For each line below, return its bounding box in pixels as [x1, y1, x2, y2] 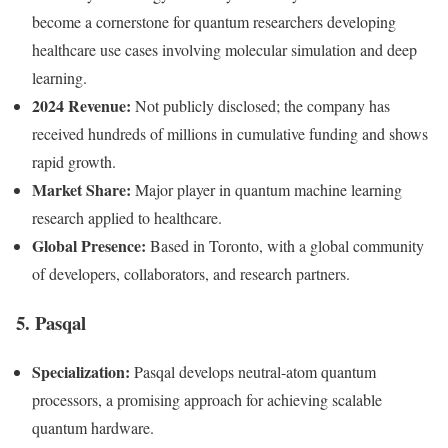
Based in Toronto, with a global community [146, 235, 424, 257]
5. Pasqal [16, 308, 86, 336]
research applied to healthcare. [32, 207, 222, 229]
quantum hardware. [32, 416, 154, 438]
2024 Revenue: [32, 94, 131, 118]
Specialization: [32, 359, 130, 383]
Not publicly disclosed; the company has [131, 95, 390, 117]
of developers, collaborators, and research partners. [32, 263, 350, 285]
